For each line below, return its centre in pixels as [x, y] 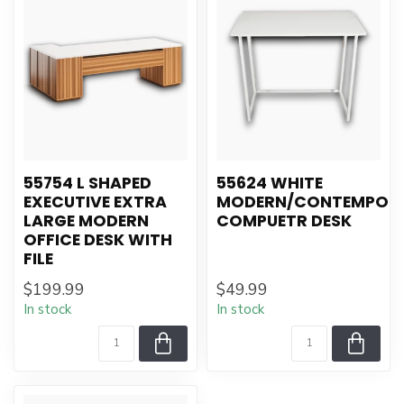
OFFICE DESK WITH [98, 240]
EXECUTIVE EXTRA [95, 202]
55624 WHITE [270, 183]
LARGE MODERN [86, 221]
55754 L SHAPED [87, 183]
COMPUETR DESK [284, 221]
